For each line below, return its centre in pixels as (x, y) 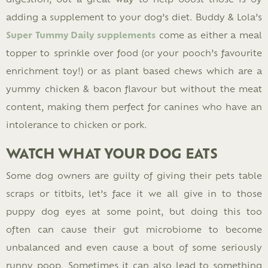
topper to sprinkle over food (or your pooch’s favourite (134, 53)
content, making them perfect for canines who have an (134, 106)
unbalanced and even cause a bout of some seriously (134, 247)
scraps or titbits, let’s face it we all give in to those (134, 193)
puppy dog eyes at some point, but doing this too (134, 211)
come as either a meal (208, 35)
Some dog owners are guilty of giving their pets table (134, 175)
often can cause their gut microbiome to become (134, 229)
